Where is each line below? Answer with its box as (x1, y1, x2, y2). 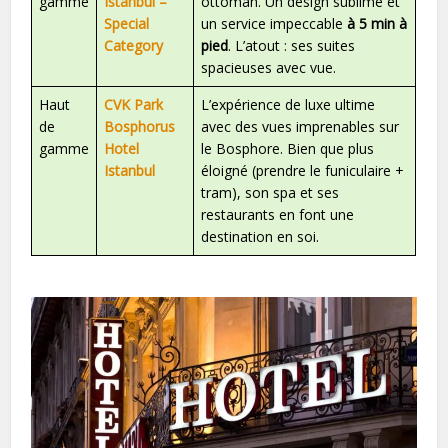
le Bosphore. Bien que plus (201, 138, 375, 158)
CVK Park (104, 94, 164, 114)
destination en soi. (201, 226, 320, 246)
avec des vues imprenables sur (201, 116, 400, 136)
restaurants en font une (201, 204, 355, 224)
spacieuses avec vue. (201, 57, 337, 77)
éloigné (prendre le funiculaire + (201, 160, 405, 180)
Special (104, 13, 150, 33)
